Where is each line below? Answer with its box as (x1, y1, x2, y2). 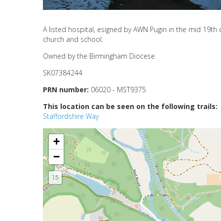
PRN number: (43, 84, 91, 94)
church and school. (43, 34, 103, 44)
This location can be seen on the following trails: (43, 101, 220, 111)
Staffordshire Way (43, 111, 99, 121)
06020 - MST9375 (91, 84, 146, 94)
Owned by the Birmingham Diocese (43, 51, 155, 61)
